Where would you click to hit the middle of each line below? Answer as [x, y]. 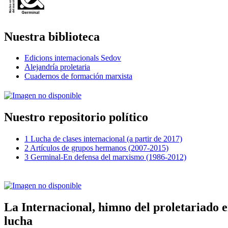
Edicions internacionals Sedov [73, 58]
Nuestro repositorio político [76, 117]
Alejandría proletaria [57, 67]
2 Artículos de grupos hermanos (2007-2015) [96, 148]
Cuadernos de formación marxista [78, 76]
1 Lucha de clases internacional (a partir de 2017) [103, 139]
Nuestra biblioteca [52, 36]
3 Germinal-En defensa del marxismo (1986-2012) [105, 157]
